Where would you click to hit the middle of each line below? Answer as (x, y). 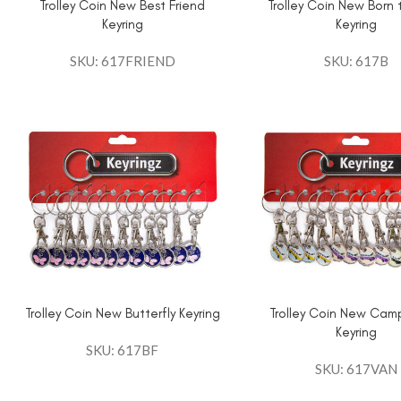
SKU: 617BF (123, 350)
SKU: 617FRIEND (122, 60)
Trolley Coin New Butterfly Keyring (122, 313)
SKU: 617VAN (356, 368)
